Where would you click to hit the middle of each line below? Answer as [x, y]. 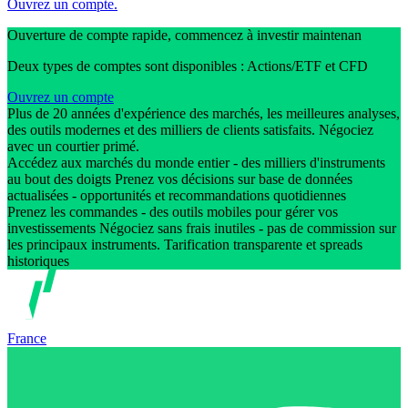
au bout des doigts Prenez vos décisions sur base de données [180, 179]
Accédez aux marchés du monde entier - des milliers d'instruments [196, 163]
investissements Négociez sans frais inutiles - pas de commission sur [202, 229]
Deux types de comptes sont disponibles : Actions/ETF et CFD [188, 66]
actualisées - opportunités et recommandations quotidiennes [178, 196]
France [27, 338]
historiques [40, 261]
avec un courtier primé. [75, 147]
